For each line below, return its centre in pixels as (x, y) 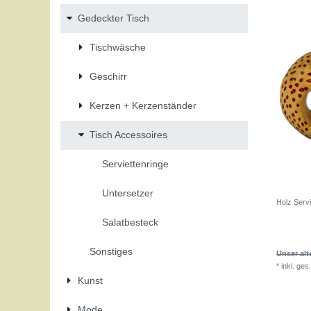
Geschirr (108, 77)
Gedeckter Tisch (113, 18)
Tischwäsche (118, 48)
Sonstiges (111, 252)
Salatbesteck (130, 222)
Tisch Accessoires (128, 135)
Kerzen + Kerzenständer (143, 106)
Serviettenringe (135, 164)
